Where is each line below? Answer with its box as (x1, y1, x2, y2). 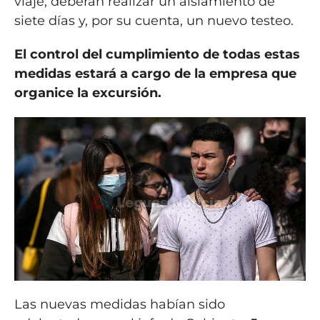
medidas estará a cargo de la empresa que (14, 65, 296, 81)
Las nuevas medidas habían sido (14, 296, 225, 313)
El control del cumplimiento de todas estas (14, 46, 300, 62)
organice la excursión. (14, 84, 161, 101)
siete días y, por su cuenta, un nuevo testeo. (14, 12, 294, 29)
